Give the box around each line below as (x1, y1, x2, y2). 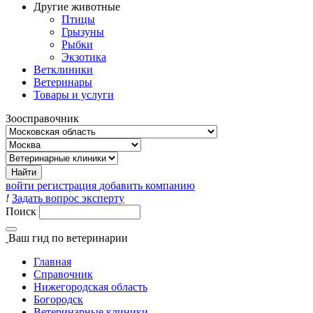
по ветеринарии (52, 232, 128, 244)
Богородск (34, 293, 83, 305)
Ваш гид (8, 232, 52, 244)
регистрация (37, 180, 96, 191)
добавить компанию (99, 180, 195, 191)
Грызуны (61, 26, 104, 38)
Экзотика (61, 51, 106, 63)
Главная (34, 256, 71, 268)
